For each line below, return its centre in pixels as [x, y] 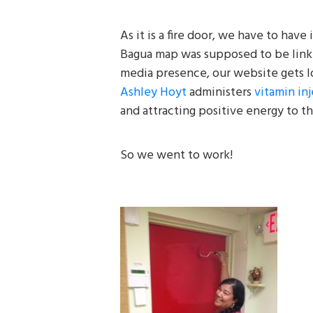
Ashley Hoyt [153, 93]
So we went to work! [176, 156]
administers [220, 93]
